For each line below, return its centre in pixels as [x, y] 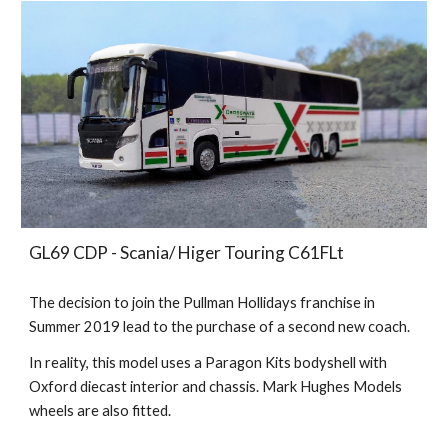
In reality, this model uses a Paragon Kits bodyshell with [208, 362]
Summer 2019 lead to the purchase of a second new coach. [221, 326]
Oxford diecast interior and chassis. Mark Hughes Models [216, 386]
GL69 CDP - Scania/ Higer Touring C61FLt [187, 252]
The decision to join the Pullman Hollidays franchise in [202, 302]
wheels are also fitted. [100, 410]
